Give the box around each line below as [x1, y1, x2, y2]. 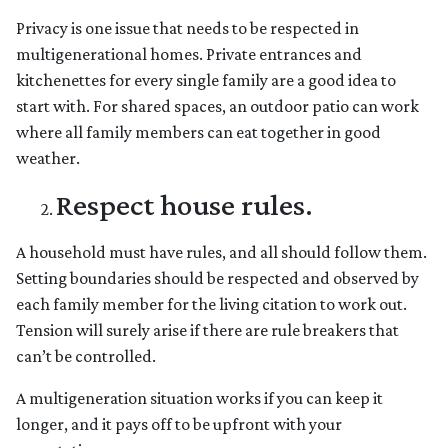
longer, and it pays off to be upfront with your [16, 414, 342, 435]
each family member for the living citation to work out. [16, 294, 407, 315]
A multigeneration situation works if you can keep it [16, 388, 383, 409]
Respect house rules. [56, 187, 313, 223]
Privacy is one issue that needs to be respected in [16, 18, 359, 39]
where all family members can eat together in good [16, 122, 381, 143]
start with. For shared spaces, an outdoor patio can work [16, 96, 419, 117]
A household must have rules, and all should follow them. [16, 242, 427, 263]
